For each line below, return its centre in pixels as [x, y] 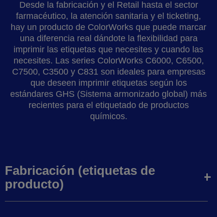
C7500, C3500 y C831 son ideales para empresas [108, 71]
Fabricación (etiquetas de [80, 170]
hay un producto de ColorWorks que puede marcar [108, 27]
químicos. [108, 116]
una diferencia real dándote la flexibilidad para [108, 38]
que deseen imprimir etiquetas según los [108, 83]
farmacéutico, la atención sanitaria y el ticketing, [108, 16]
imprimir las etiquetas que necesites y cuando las [108, 49]
